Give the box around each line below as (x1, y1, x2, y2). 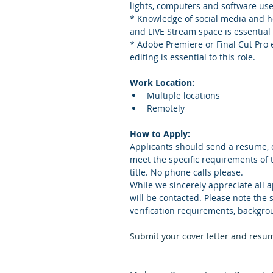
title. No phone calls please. (130, 166, 243, 178)
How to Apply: (130, 128, 190, 140)
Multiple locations (147, 90, 220, 101)
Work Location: (130, 77, 194, 88)
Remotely (147, 102, 187, 114)
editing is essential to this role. (130, 51, 258, 63)
